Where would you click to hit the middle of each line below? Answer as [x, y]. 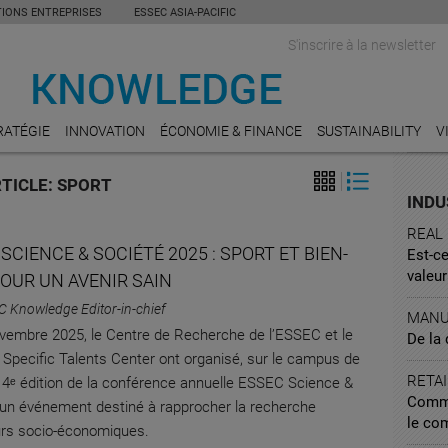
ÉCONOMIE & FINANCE [231, 131]
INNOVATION [105, 131]
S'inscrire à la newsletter [362, 45]
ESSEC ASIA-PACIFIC [185, 12]
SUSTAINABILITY [369, 131]
